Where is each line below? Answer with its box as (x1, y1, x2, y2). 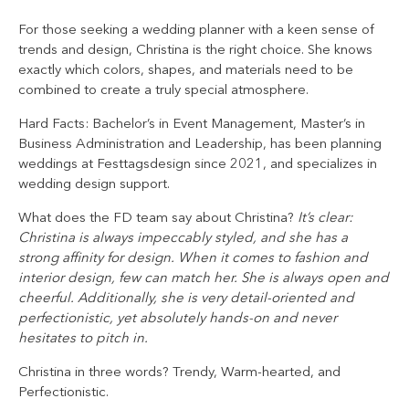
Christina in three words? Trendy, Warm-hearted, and (18, 365, 341, 380)
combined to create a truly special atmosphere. (18, 83, 309, 98)
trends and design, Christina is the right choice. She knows (18, 43, 372, 58)
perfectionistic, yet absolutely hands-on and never (18, 311, 337, 326)
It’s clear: (294, 211, 352, 225)
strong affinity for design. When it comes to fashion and (18, 251, 368, 266)
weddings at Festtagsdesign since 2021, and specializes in (18, 157, 377, 172)
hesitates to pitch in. (18, 331, 148, 346)
